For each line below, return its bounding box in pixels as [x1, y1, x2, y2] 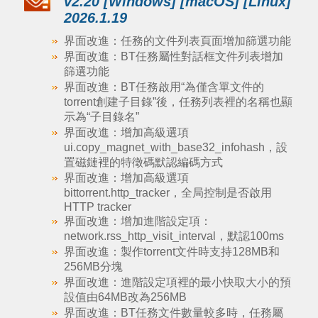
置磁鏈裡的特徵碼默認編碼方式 [63, 156, 223, 168]
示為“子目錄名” [63, 111, 139, 123]
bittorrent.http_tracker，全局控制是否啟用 [63, 187, 272, 199]
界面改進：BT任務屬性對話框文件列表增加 [63, 50, 283, 62]
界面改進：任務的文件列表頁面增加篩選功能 [63, 35, 291, 47]
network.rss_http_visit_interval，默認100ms [63, 230, 284, 242]
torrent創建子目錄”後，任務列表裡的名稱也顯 [63, 96, 292, 108]
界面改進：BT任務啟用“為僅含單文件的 [63, 81, 264, 93]
